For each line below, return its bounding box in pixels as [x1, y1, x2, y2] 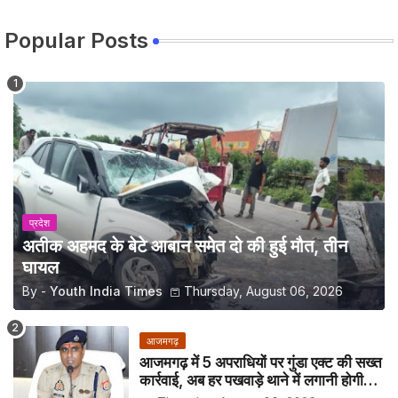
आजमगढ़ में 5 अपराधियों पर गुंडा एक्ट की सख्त [139, 353, 382, 371]
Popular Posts [4, 27, 148, 53]
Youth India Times [50, 283, 163, 298]
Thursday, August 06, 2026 [184, 283, 343, 298]
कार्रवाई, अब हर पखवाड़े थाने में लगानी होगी [139, 370, 363, 389]
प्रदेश [29, 216, 50, 229]
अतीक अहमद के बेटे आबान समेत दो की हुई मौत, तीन [22, 235, 347, 257]
